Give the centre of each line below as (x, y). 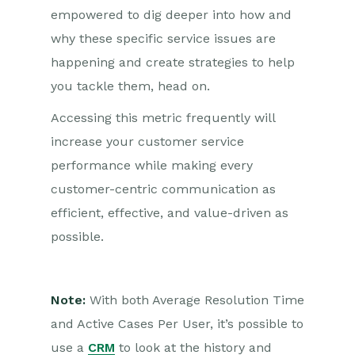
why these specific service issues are (163, 38)
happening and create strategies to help (173, 62)
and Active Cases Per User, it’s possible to (177, 324)
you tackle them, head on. (130, 86)
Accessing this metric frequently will (163, 118)
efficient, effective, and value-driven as (170, 213)
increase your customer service (147, 141)
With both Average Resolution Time (197, 300)
